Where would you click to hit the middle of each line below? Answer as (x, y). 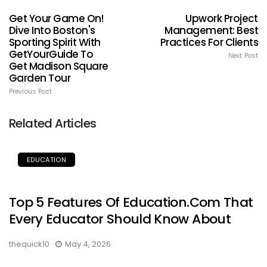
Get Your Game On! (56, 18)
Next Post (243, 55)
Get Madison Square (59, 66)
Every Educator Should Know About (120, 219)
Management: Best (211, 30)
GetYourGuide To (51, 54)
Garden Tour (40, 78)
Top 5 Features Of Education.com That (131, 202)
